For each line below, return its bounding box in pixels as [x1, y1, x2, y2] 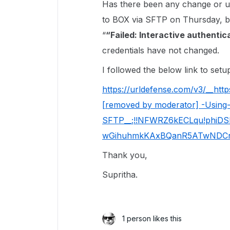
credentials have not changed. [102, 45, 219, 55]
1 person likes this [122, 214, 182, 223]
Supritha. [102, 169, 138, 180]
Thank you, [102, 150, 147, 160]
